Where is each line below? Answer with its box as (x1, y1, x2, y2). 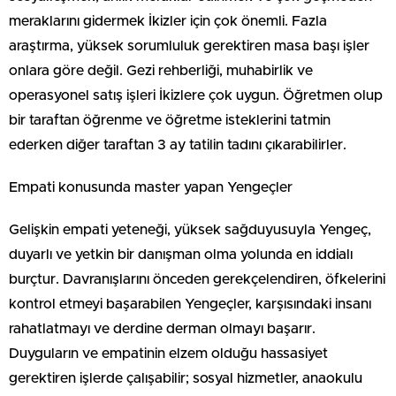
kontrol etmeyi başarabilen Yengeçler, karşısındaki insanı (9, 296, 371, 311)
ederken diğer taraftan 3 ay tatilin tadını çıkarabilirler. (9, 137, 346, 152)
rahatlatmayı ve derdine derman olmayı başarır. (9, 321, 316, 336)
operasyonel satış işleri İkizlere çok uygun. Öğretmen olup (9, 88, 383, 103)
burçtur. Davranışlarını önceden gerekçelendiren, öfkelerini (9, 271, 385, 286)
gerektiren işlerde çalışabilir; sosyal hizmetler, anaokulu (9, 370, 362, 385)
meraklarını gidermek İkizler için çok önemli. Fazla (9, 13, 327, 28)
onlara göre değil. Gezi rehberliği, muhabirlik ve (9, 63, 313, 78)
